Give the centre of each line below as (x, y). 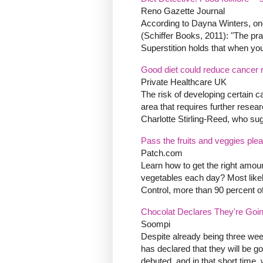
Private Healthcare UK (184, 82)
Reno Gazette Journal (183, 11)
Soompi (156, 224)
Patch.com (162, 153)
